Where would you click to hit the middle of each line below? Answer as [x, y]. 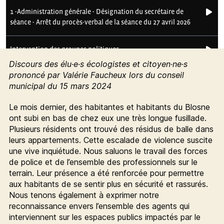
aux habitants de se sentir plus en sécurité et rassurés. [108, 184]
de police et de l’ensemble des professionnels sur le [103, 162]
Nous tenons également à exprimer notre [84, 195]
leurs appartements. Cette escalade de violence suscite [110, 140]
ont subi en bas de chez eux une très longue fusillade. [107, 118]
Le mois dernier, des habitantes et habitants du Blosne [109, 107]
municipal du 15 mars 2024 [60, 86]
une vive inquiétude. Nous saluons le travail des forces [108, 151]
